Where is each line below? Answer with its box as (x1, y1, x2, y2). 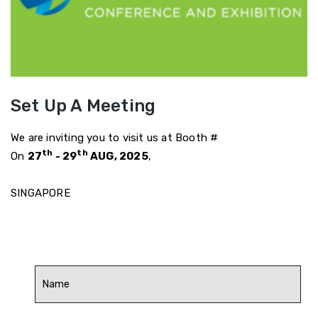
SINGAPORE (11, 186, 70, 199)
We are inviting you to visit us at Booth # (11, 131, 219, 144)
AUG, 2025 (87, 149, 148, 163)
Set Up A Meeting (11, 95, 156, 116)
